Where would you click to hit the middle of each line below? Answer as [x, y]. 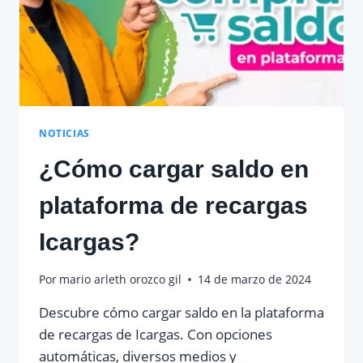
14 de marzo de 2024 [255, 280]
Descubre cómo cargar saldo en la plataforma [181, 313]
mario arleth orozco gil [121, 280]
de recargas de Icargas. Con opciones [156, 335]
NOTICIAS [64, 132]
